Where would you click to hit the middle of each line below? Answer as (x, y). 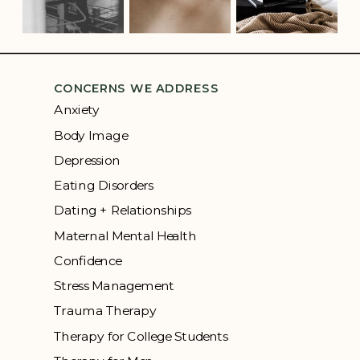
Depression (87, 160)
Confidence (88, 261)
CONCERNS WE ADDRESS (137, 89)
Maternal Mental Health (125, 235)
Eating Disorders (104, 185)
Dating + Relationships (123, 211)
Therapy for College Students (141, 336)
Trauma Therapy (105, 311)
